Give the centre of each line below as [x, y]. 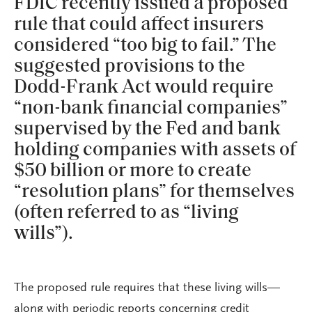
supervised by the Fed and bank [147, 130]
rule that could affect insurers [139, 25]
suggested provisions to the [130, 67]
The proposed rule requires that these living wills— [147, 288]
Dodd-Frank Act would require [144, 88]
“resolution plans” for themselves [154, 192]
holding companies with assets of [155, 150]
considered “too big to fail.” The [145, 46]
